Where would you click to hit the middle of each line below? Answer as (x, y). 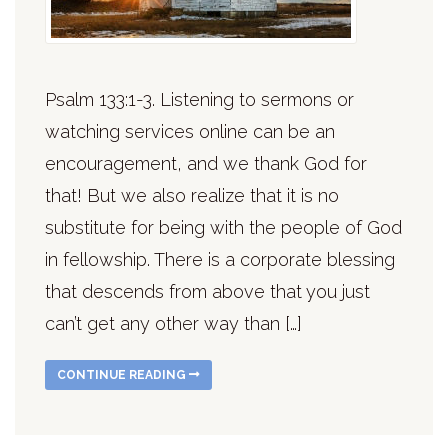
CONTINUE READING (123, 374)
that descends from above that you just (207, 291)
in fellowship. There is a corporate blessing (220, 259)
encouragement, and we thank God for (206, 163)
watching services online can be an (190, 131)
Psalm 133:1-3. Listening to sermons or (199, 99)
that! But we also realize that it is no (192, 195)
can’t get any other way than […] (173, 323)
